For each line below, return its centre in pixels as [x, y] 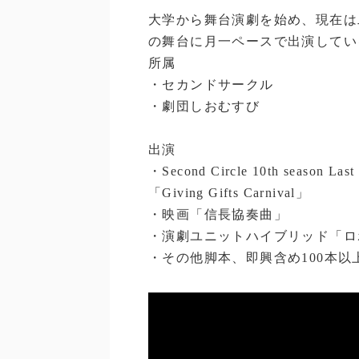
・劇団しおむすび [204, 106]
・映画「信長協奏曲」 [218, 214]
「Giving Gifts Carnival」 [229, 193]
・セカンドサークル [211, 85]
